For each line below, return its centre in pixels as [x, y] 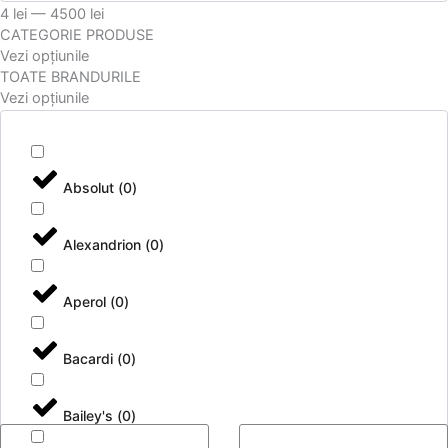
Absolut [90, 187]
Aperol [86, 301]
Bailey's [90, 415]
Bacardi [90, 358]
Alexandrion [104, 244]
